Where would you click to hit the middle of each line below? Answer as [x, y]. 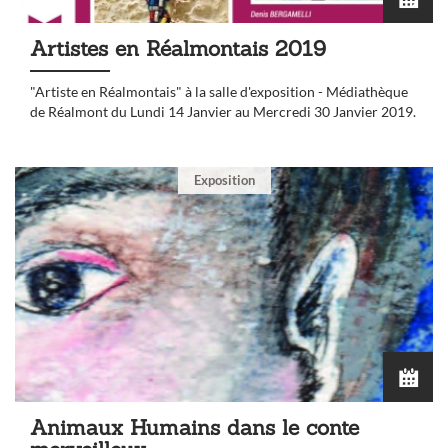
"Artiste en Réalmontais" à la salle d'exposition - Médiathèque [219, 91]
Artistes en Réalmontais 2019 [178, 48]
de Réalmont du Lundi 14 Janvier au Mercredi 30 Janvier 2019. [223, 111]
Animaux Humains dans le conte [194, 427]
